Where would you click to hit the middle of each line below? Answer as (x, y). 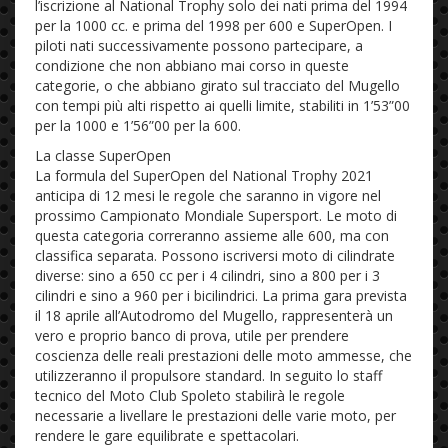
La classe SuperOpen (103, 155)
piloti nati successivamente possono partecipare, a (199, 45)
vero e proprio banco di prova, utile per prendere (192, 335)
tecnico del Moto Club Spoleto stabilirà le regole (190, 395)
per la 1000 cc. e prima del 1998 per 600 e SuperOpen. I (213, 25)
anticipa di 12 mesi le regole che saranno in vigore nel (208, 195)
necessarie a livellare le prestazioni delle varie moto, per (215, 415)
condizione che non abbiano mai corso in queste (192, 65)
